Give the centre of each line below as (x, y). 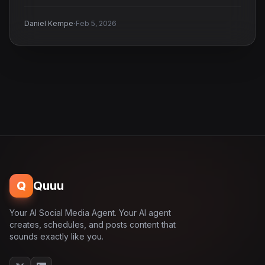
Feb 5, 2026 (96, 23)
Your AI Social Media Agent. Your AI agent (90, 213)
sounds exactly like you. (56, 236)
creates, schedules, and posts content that (93, 224)
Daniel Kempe (49, 23)
